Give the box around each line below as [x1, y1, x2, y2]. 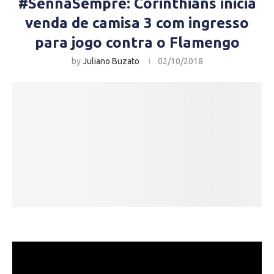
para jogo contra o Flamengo [34, 34, 240, 51]
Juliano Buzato [82, 56, 139, 66]
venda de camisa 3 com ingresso [25, 15, 249, 31]
